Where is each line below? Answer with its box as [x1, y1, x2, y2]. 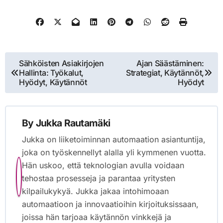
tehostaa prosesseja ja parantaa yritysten [21, 173, 175, 183]
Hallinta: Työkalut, [19, 67, 84, 78]
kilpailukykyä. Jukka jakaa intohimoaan [21, 186, 169, 196]
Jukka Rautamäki [35, 117, 111, 129]
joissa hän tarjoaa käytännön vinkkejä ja [21, 212, 171, 222]
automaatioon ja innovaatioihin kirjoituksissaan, [21, 199, 199, 209]
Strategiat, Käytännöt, [125, 67, 204, 78]
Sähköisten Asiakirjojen [19, 58, 104, 68]
